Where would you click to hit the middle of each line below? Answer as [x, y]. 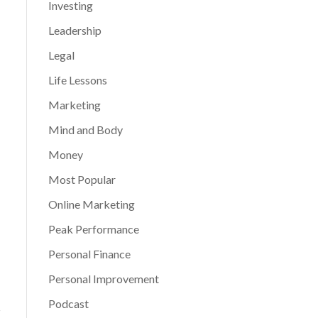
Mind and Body [85, 130]
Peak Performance [93, 229]
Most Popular [82, 180]
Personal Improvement [103, 279]
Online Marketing [91, 204]
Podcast [68, 304]
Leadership [75, 31]
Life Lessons [77, 80]
